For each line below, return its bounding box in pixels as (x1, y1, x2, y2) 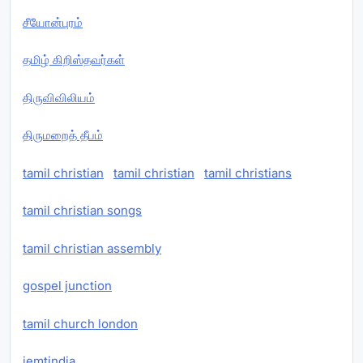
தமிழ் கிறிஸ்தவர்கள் (23, 52, 125, 68)
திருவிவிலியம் (23, 89, 95, 105)
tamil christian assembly (23, 240, 161, 256)
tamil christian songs (23, 203, 142, 219)
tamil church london (23, 315, 138, 331)
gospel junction (23, 278, 112, 294)
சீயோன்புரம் (23, 14, 83, 30)
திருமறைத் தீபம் (23, 127, 103, 143)
